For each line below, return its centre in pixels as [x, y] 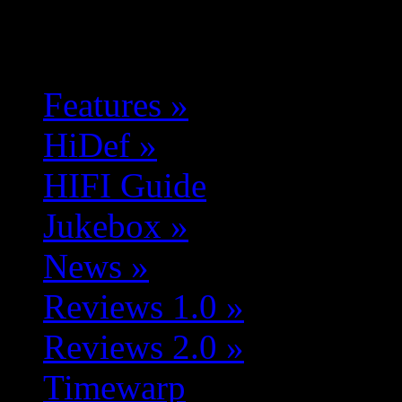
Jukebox [102, 226]
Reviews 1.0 [130, 306]
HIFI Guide [125, 185]
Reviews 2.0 [130, 347]
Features [102, 105]
